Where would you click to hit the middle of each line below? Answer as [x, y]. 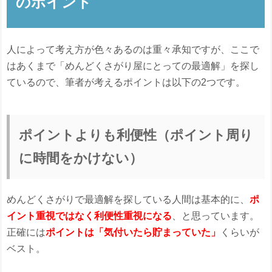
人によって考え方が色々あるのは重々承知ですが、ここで [133, 50]
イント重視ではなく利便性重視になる [90, 216]
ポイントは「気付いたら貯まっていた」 [133, 233]
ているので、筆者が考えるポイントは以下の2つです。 [126, 83]
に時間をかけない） [81, 158]
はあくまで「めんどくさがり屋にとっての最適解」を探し [133, 66]
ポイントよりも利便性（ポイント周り [136, 135]
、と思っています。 [216, 216]
